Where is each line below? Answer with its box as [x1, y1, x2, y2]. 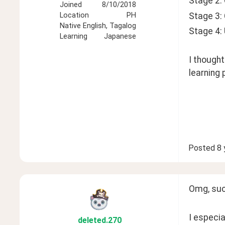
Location [59, 11, 89, 20]
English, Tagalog [82, 22, 136, 31]
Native [59, 22, 81, 31]
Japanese [103, 32, 136, 41]
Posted [188, 143, 215, 153]
